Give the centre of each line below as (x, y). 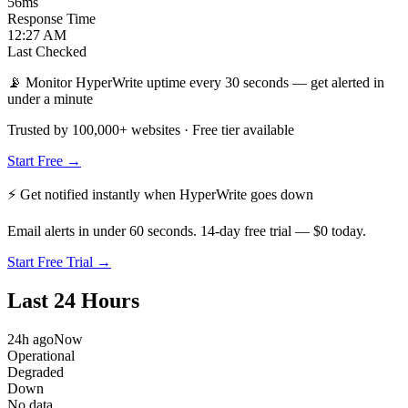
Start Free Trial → (59, 261)
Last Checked (47, 51)
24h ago (31, 339)
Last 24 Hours (73, 300)
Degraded (36, 372)
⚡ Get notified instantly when (93, 194)
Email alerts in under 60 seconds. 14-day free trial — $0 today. (187, 230)
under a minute (50, 98)
